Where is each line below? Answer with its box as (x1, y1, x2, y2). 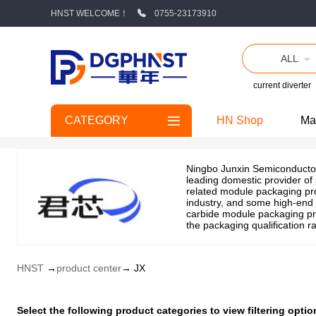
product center (56, 262, 121, 274)
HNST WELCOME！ (51, 8, 128, 18)
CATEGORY (65, 114, 128, 126)
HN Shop (217, 114, 263, 126)
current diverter (253, 80, 311, 90)
